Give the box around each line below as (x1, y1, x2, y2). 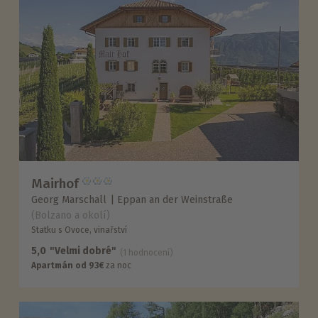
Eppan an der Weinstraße (117, 194, 234, 207)
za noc (104, 261, 132, 271)
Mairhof (31, 175, 79, 192)
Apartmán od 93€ (31, 261, 104, 271)
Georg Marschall (31, 194, 107, 207)
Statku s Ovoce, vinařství (31, 225, 128, 236)
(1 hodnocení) (120, 248, 174, 258)
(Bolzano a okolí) (31, 209, 111, 222)
